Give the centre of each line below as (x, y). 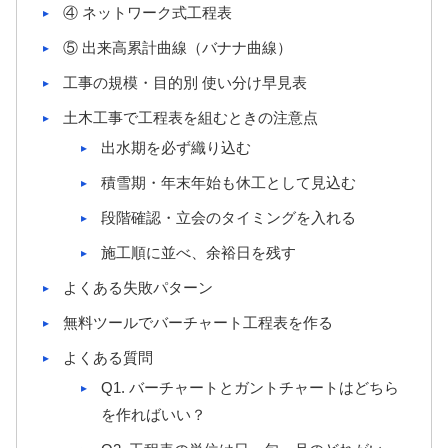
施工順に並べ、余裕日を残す (198, 253)
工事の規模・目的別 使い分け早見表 (185, 83)
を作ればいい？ (153, 415)
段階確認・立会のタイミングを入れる (228, 218)
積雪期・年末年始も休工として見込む (228, 183)
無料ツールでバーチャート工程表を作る (198, 323)
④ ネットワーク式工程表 (147, 13)
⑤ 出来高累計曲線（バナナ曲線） (177, 48)
